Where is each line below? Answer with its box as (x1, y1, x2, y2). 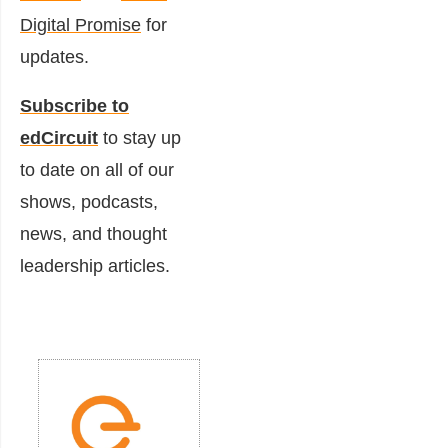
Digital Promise (20, 15, 141, 36)
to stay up (98, 128, 181, 149)
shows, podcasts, (20, 192, 158, 213)
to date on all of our (20, 160, 174, 181)
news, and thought (20, 224, 167, 245)
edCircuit (20, 128, 98, 149)
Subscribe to (20, 96, 129, 117)
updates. (20, 47, 89, 68)
